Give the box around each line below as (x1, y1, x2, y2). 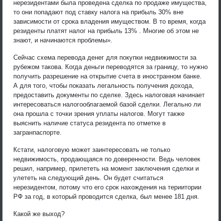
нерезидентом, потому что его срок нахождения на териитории (13, 183, 201, 191)
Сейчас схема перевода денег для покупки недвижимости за (13, 53, 196, 61)
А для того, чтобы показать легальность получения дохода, (13, 81, 194, 89)
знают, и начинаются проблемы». (13, 36, 112, 44)
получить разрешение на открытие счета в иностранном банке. (13, 72, 202, 80)
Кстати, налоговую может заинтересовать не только (13, 146, 170, 153)
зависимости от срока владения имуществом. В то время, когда (13, 17, 206, 25)
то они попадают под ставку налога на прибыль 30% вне (13, 8, 184, 16)
